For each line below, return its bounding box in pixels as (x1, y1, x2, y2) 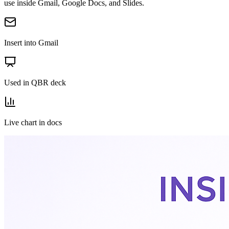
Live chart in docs (4, 118, 62, 127)
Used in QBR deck (4, 78, 66, 87)
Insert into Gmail (4, 38, 58, 48)
